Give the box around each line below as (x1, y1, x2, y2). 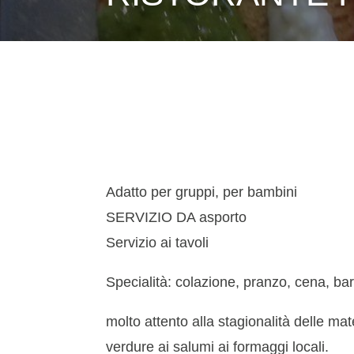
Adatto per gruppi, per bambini (106, 184, 298, 201)
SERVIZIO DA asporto (106, 209, 247, 226)
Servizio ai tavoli (106, 235, 209, 251)
